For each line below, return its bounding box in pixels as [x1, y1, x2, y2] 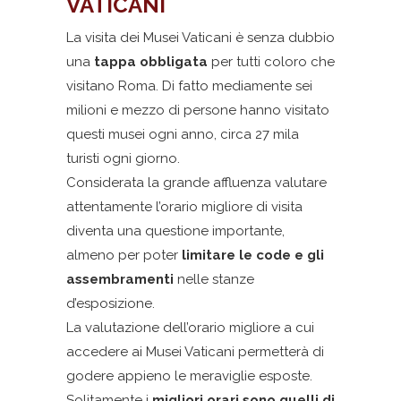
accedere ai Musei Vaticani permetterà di [66, 344, 324, 360]
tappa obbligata [94, 54, 208, 70]
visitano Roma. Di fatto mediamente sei [66, 78, 312, 94]
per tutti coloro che [208, 54, 335, 70]
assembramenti [66, 271, 174, 287]
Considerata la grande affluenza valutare [66, 175, 327, 191]
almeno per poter [66, 247, 182, 263]
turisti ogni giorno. [66, 150, 180, 166]
